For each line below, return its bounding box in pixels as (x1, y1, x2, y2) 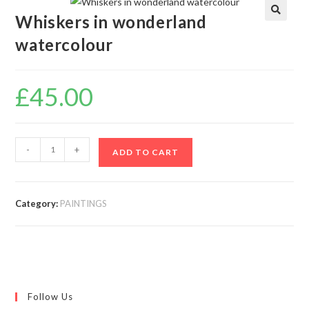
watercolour (15, 34, 114, 54)
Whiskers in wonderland (15, 11, 207, 32)
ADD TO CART (112, 146, 179, 157)
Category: (15, 197, 61, 209)
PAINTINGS (60, 197, 108, 209)
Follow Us (28, 290, 74, 302)
